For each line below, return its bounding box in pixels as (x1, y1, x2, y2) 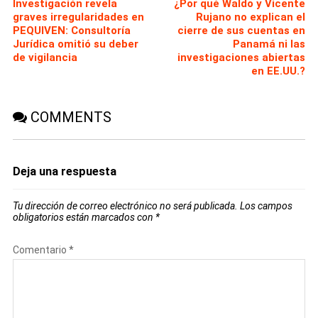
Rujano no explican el (196, 10, 306, 23)
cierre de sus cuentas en (177, 23, 306, 37)
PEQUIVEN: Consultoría (12, 23, 131, 37)
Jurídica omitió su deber (12, 37, 138, 50)
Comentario (12, 243, 69, 256)
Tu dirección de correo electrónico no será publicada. (12, 199, 238, 212)
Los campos (239, 199, 292, 212)
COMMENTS (26, 108, 111, 126)
